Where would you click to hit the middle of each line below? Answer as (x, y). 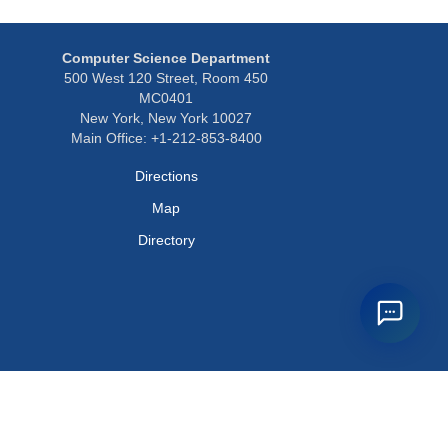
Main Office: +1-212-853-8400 (166, 138)
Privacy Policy (251, 425)
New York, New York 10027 (166, 118)
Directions (166, 176)
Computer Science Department (166, 58)
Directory (166, 240)
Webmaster (359, 425)
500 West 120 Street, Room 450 (166, 78)
